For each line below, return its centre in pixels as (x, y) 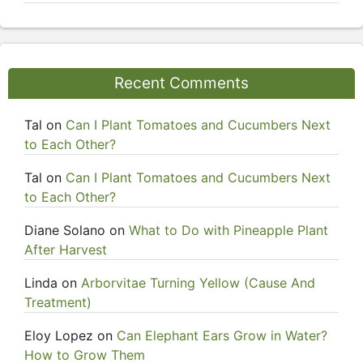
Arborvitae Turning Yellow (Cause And (198, 283)
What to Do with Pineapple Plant (228, 230)
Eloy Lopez (59, 335)
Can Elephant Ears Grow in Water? (222, 335)
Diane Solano (65, 230)
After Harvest (66, 250)
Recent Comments (181, 83)
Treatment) (58, 302)
